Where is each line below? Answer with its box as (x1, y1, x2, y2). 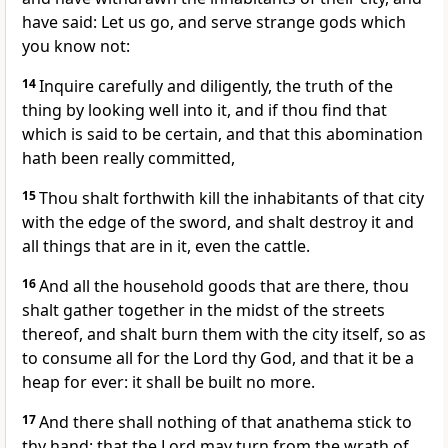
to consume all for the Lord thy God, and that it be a (22, 347, 414, 370)
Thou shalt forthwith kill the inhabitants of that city (39, 187, 424, 210)
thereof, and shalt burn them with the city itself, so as (22, 323, 426, 346)
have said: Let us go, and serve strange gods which (22, 11, 406, 34)
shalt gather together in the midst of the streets (22, 299, 385, 322)
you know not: (22, 35, 130, 58)
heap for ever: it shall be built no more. (22, 371, 315, 394)
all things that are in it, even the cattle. (22, 235, 310, 258)
